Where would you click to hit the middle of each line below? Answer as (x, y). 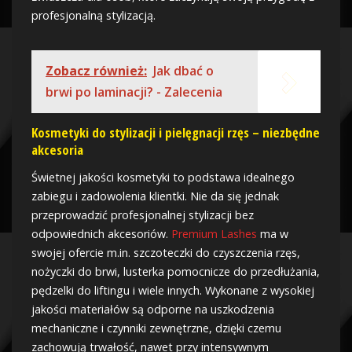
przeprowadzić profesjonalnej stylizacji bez (143, 215)
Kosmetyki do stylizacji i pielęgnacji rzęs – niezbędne (176, 133)
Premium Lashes (214, 234)
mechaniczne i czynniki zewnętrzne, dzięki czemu (156, 328)
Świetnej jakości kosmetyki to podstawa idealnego (163, 178)
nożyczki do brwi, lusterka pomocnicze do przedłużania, (176, 272)
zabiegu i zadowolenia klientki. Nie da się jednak (155, 196)
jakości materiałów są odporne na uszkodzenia (153, 310)
